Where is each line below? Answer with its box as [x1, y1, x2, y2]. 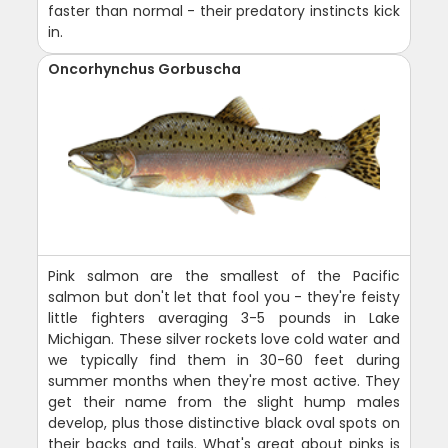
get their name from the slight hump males [48, 391, 400, 412]
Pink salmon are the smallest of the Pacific [48, 265, 400, 286]
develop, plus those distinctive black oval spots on [48, 412, 400, 433]
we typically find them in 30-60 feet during [48, 349, 400, 370]
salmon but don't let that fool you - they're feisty [48, 286, 400, 307]
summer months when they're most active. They [48, 370, 400, 391]
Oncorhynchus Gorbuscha [48, 58, 242, 79]
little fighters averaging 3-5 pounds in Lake [48, 307, 400, 328]
